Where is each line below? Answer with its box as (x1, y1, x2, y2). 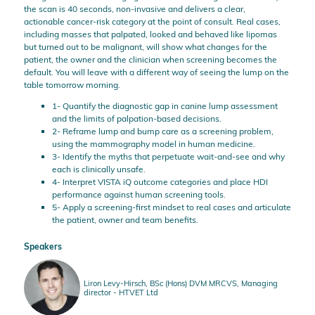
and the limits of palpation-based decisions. (51, 112, 221, 124)
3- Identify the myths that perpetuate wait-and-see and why (51, 150, 285, 162)
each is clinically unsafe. (51, 163, 146, 174)
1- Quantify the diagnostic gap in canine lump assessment (51, 100, 278, 111)
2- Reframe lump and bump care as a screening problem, (51, 125, 274, 136)
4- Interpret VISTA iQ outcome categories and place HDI (51, 176, 268, 187)
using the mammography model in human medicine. (51, 138, 255, 149)
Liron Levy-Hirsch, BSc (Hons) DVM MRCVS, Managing (83, 278, 278, 288)
